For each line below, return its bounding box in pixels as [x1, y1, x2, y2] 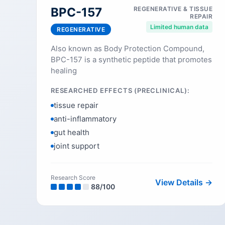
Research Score [51, 174, 95, 181]
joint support [54, 141, 99, 151]
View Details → [155, 177, 212, 187]
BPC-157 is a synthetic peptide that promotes [51, 55, 212, 64]
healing [51, 66, 77, 75]
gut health [54, 128, 89, 137]
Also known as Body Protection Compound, [51, 44, 204, 53]
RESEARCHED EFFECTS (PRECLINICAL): [51, 86, 190, 94]
